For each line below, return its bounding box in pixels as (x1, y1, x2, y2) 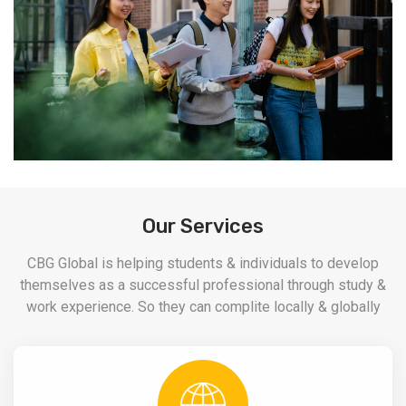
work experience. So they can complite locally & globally (25, 298, 381, 316)
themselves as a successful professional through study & (20, 276, 386, 295)
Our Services (142, 214, 264, 239)
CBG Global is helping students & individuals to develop (27, 255, 379, 273)
